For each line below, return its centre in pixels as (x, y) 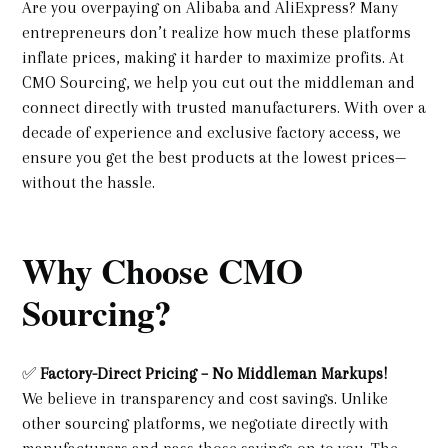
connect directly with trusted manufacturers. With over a (224, 107)
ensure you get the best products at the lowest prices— (214, 157)
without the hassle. (92, 182)
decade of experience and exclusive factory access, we (211, 132)
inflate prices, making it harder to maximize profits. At (213, 57)
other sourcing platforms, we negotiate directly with (205, 424)
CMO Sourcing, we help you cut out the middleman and (218, 82)
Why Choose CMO (162, 270)
